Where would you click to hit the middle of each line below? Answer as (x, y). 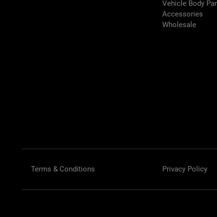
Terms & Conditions (63, 169)
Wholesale (179, 25)
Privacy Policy (185, 169)
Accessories (184, 14)
